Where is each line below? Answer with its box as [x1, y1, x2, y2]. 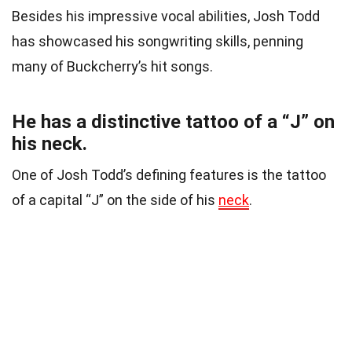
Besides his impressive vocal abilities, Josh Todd [12, 7, 320, 24]
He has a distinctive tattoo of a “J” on [12, 110, 335, 133]
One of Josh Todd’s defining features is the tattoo [12, 166, 326, 183]
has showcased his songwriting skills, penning [12, 32, 303, 49]
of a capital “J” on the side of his [12, 191, 218, 208]
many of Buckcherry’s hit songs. [12, 57, 213, 75]
